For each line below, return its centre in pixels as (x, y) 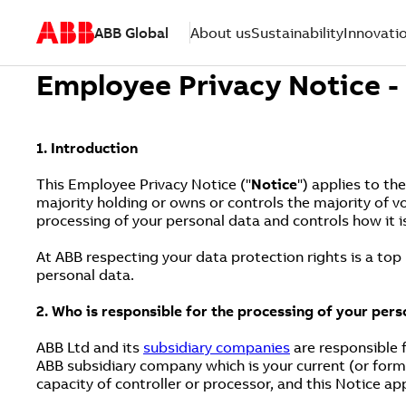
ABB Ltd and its (90, 347)
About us (221, 33)
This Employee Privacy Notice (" (144, 184)
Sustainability (297, 33)
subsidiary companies (217, 347)
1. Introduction (87, 148)
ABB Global (131, 32)
